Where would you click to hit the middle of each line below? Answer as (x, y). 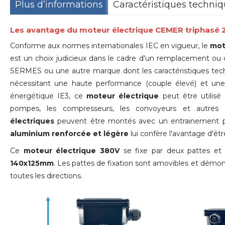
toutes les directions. (46, 176)
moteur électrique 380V (71, 150)
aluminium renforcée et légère (69, 133)
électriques (32, 121)
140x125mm (32, 163)
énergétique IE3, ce (48, 96)
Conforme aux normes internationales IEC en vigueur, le (110, 45)
